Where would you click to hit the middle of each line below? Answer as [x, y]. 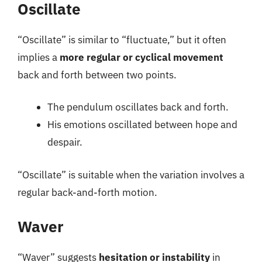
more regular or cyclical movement [142, 57]
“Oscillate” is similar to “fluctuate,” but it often [122, 39]
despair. [65, 142]
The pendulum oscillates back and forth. [138, 107]
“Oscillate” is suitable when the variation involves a [131, 175]
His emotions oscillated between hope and [142, 125]
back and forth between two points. [97, 75]
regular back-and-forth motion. [87, 192]
